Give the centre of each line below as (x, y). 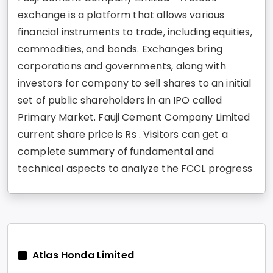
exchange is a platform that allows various (121, 15)
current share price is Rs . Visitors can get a (123, 135)
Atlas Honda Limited (83, 255)
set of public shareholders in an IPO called (120, 101)
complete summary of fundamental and (116, 152)
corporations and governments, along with (122, 66)
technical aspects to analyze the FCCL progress (135, 169)
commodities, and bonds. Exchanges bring (120, 49)
